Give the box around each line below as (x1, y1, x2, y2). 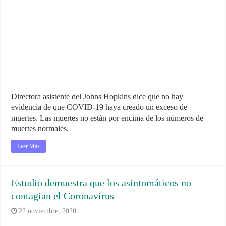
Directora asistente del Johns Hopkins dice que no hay (11, 92, 184, 101)
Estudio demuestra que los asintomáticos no (11, 177, 192, 188)
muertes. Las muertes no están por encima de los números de (11, 113, 204, 122)
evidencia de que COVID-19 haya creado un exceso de (11, 102, 188, 111)
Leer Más (17, 142, 40, 150)
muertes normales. (11, 124, 69, 133)
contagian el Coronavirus (11, 190, 115, 201)
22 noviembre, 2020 (19, 207, 77, 215)
